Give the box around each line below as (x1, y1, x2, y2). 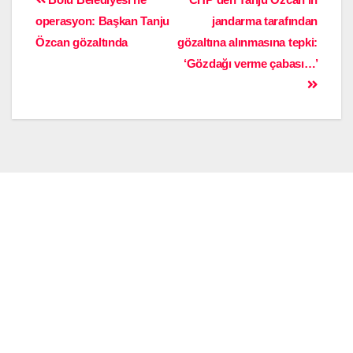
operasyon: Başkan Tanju (35, 14, 169, 28)
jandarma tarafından (211, 14, 318, 28)
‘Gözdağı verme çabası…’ (184, 57, 318, 71)
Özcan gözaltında (35, 35, 128, 50)
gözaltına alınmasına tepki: (177, 35, 318, 50)
